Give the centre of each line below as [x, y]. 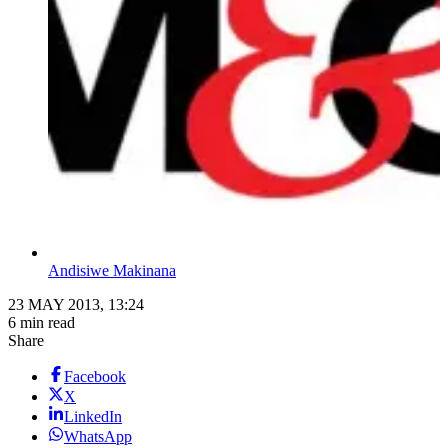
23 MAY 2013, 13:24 [76, 305]
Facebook [95, 377]
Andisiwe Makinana [112, 271]
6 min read [41, 323]
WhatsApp [98, 437]
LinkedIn [93, 417]
